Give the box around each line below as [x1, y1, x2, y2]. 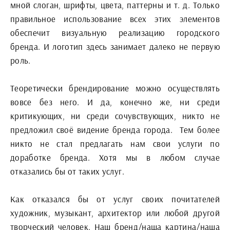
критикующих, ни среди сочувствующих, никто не [10, 110, 220, 122]
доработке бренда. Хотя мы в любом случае [10, 152, 220, 163]
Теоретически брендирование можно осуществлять [10, 83, 220, 94]
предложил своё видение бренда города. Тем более [10, 124, 220, 136]
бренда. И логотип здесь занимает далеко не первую [10, 41, 220, 52]
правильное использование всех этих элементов [10, 13, 220, 25]
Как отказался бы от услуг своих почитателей [10, 194, 220, 205]
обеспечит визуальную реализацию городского [10, 27, 220, 39]
